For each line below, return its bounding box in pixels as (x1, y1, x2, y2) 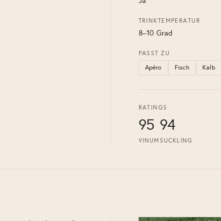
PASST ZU (138, 50, 170, 57)
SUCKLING (159, 137, 193, 144)
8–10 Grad (138, 29, 173, 37)
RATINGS (138, 104, 168, 111)
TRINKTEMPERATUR (138, 17, 201, 24)
